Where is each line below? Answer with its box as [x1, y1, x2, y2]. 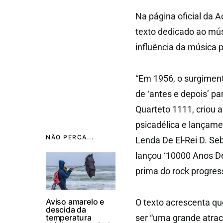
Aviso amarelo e [46, 197, 105, 207]
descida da [46, 205, 86, 215]
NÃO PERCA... [46, 133, 94, 141]
